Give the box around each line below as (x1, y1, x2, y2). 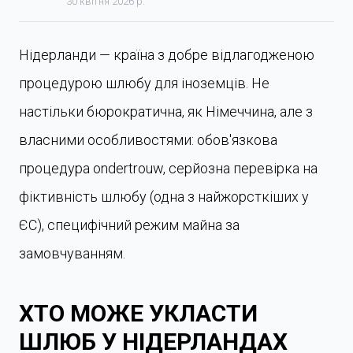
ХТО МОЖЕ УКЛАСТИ (19, 299, 258, 327)
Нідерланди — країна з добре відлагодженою (19, 46, 314, 63)
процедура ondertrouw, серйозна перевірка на (19, 160, 318, 176)
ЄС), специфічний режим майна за (19, 217, 240, 233)
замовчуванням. (19, 245, 125, 262)
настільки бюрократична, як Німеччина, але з (19, 103, 313, 120)
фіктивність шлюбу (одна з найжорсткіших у (19, 188, 309, 205)
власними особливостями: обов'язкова (19, 132, 277, 148)
